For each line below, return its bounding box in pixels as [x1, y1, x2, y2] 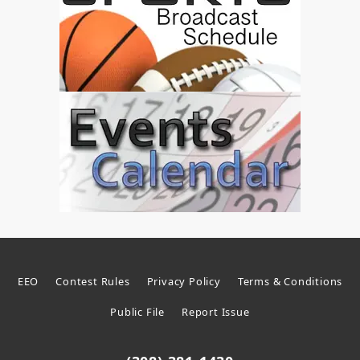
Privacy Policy [146, 273, 221, 288]
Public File [110, 305, 166, 320]
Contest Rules [55, 273, 130, 288]
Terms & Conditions [237, 273, 343, 288]
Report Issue [182, 305, 250, 320]
